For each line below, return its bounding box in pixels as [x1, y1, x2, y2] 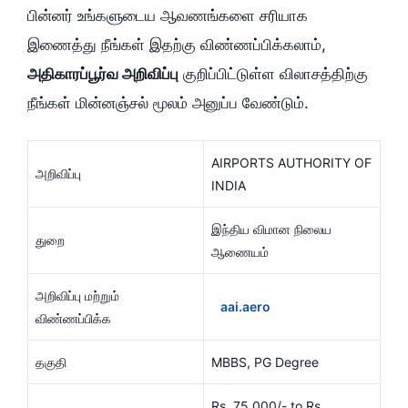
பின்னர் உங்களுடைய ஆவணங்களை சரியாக [27, 5, 308, 25]
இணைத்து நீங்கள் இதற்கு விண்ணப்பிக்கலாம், [27, 35, 326, 54]
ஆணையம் [211, 244, 269, 260]
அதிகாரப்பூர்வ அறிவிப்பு [27, 64, 178, 83]
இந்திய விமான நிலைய [211, 221, 331, 238]
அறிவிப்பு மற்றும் [36, 288, 119, 304]
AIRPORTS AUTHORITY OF [211, 155, 372, 171]
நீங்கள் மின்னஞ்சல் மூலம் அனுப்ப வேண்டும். [27, 93, 309, 112]
